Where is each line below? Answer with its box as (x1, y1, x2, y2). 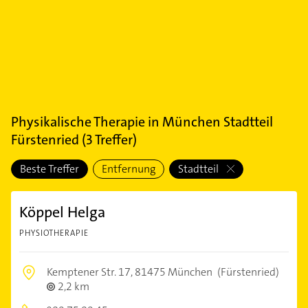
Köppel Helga (19, 202, 105, 222)
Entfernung (102, 162, 155, 176)
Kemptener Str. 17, (47, 265, 135, 279)
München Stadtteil (162, 113, 273, 131)
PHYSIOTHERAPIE (19, 228, 89, 239)
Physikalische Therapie (11, 113, 145, 131)
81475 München (135, 265, 212, 279)
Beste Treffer (20, 162, 79, 176)
